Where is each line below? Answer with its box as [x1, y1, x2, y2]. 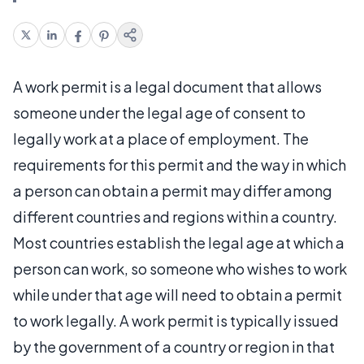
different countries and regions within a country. [13, 206, 337, 226]
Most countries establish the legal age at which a [13, 232, 344, 252]
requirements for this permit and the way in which [13, 154, 346, 174]
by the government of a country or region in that [13, 336, 335, 356]
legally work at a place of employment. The [13, 128, 309, 148]
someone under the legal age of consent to [13, 102, 305, 122]
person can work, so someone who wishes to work [13, 258, 347, 278]
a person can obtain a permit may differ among [13, 180, 332, 200]
